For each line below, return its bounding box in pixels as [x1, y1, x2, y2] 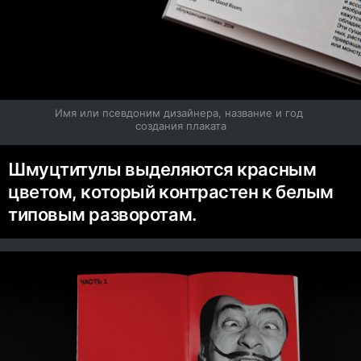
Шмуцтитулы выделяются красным [8, 159, 317, 180]
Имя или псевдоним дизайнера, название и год [55, 106, 303, 120]
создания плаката [135, 119, 226, 133]
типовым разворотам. [8, 204, 197, 226]
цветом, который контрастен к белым [8, 181, 334, 203]
